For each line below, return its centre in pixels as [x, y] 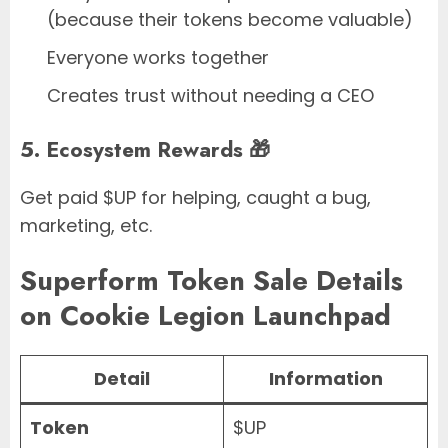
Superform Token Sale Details [211, 280]
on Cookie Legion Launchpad [205, 315]
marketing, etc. [86, 226]
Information [325, 379]
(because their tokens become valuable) [230, 20]
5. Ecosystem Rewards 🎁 [145, 150]
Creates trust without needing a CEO [210, 96]
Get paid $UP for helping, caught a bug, [195, 198]
